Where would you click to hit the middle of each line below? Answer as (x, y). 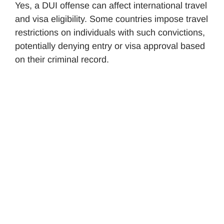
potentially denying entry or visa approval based (110, 46)
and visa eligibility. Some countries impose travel (111, 19)
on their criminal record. (62, 59)
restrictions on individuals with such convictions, (110, 32)
